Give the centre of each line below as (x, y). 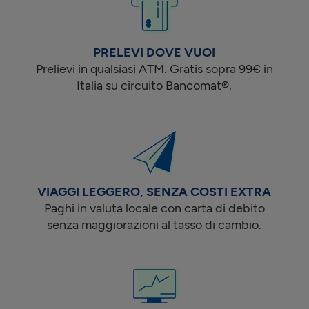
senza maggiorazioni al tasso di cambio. (154, 225)
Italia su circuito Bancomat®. (154, 85)
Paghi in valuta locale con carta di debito (154, 208)
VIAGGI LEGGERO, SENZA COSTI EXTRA (154, 191)
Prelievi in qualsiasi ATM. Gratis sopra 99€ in (154, 69)
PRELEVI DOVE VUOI (154, 52)
